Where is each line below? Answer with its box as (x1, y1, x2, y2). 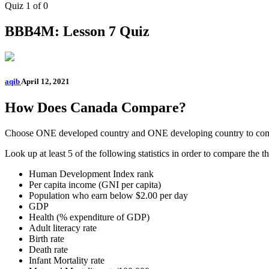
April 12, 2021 (21, 76, 70, 86)
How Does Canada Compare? (5, 99, 186, 115)
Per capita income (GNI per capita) (29, 179, 161, 190)
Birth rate (29, 233, 64, 244)
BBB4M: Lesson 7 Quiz (5, 23, 150, 39)
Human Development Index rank (29, 168, 154, 179)
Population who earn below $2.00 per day (29, 190, 188, 201)
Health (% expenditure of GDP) (29, 211, 150, 222)
